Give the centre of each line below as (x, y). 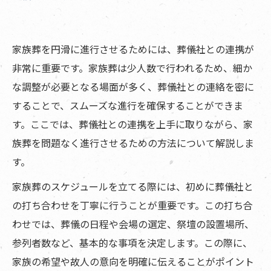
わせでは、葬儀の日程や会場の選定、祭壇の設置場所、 (133, 224)
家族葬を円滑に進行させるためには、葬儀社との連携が (133, 49)
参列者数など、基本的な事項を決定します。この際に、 (132, 243)
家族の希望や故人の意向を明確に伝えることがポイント (133, 262)
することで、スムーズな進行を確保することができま (128, 106)
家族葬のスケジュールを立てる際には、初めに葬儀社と (133, 187)
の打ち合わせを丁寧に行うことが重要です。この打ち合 (132, 205)
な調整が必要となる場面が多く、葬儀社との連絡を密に (133, 87)
